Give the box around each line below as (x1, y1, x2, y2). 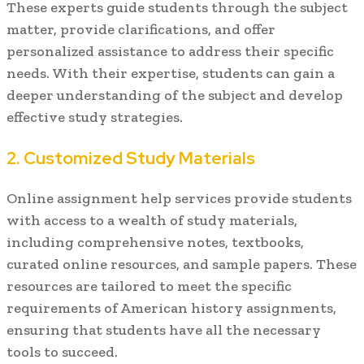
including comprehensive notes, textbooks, (6, 232, 304, 251)
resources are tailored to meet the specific (6, 276, 292, 295)
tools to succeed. (6, 342, 118, 361)
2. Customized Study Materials (6, 146, 255, 169)
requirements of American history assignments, (6, 298, 336, 317)
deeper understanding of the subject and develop (6, 85, 343, 104)
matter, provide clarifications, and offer (6, 19, 275, 38)
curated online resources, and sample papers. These (6, 254, 357, 273)
